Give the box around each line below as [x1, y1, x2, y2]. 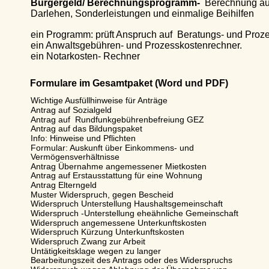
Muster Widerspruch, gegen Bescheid [14, 189, 157, 199]
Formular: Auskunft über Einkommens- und [14, 142, 180, 153]
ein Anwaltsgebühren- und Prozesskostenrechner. [14, 40, 228, 51]
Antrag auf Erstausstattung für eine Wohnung [14, 171, 188, 181]
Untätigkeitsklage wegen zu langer [14, 246, 147, 256]
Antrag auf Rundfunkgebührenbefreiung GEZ [14, 114, 187, 124]
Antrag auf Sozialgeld [14, 104, 97, 115]
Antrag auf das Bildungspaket [14, 124, 125, 134]
